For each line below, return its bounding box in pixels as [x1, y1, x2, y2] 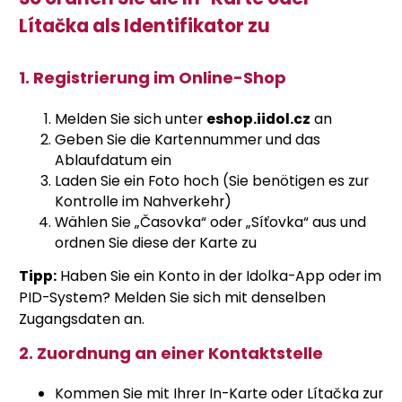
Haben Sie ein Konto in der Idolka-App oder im [57, 265, 381, 286]
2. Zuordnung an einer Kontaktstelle [19, 341, 323, 364]
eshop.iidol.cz [206, 108, 310, 129]
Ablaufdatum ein [55, 149, 171, 170]
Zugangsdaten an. [19, 308, 144, 329]
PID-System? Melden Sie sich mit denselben [19, 286, 326, 308]
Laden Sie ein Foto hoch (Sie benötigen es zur [55, 170, 369, 191]
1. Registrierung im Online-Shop [19, 66, 286, 90]
